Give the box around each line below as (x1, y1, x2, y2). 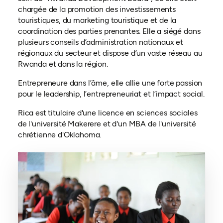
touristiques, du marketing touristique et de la (17, 15, 177, 25)
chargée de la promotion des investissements (17, 4, 176, 14)
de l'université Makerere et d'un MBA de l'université (17, 119, 196, 129)
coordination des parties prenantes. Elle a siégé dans (17, 26, 201, 36)
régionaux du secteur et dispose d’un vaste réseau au (17, 48, 203, 58)
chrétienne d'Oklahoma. (17, 130, 102, 140)
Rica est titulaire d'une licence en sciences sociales (17, 108, 198, 118)
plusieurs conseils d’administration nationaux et (17, 37, 184, 47)
